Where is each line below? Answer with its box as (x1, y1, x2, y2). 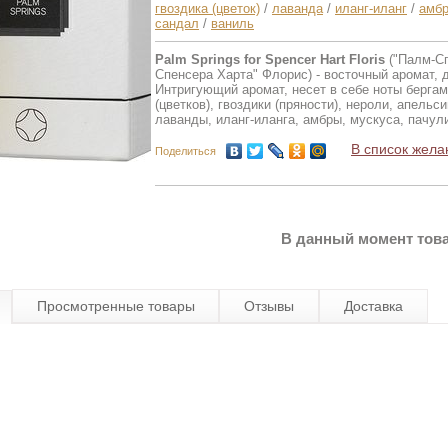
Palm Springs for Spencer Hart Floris (155, 52, 385, 68)
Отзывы (244, 298, 295, 315)
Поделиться (155, 145, 216, 158)
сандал (155, 16, 199, 32)
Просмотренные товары (36, 298, 195, 315)
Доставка (343, 298, 403, 315)
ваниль (211, 16, 254, 32)
